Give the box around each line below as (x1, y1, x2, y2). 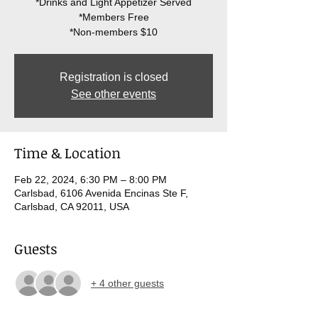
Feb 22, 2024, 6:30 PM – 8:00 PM (14, 174, 167, 185)
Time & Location (14, 143, 121, 163)
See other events (71, 88, 156, 100)
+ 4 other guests (91, 277, 164, 289)
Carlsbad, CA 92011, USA (14, 201, 129, 212)
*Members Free (78, 11, 149, 23)
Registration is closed (59, 71, 168, 83)
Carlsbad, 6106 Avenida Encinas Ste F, (14, 187, 188, 199)
